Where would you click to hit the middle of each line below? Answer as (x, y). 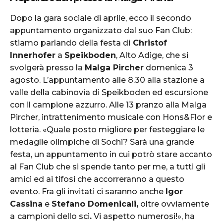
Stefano (70, 204)
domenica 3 (168, 67)
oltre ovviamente (174, 204)
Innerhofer (33, 55)
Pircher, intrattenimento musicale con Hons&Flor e (111, 117)
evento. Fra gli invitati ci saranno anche (88, 191)
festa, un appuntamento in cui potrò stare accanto (111, 154)
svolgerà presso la (47, 67)
